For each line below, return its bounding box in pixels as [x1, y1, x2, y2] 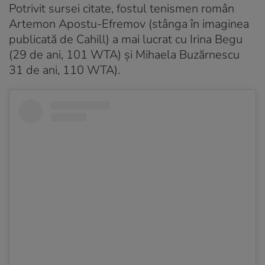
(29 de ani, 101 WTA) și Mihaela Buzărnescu [9, 46, 240, 63]
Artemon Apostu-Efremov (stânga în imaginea [9, 15, 249, 32]
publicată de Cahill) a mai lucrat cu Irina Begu [9, 31, 243, 47]
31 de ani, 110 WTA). [9, 62, 120, 78]
